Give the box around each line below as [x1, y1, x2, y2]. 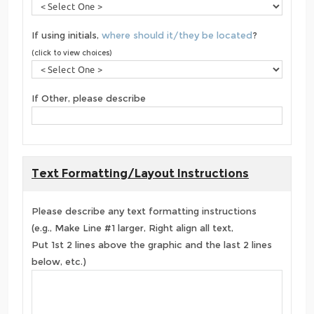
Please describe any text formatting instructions [32, 205, 257, 217]
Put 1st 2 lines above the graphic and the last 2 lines [32, 239, 272, 251]
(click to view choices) [32, 48, 111, 58]
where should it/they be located [102, 29, 252, 41]
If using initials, [32, 29, 102, 41]
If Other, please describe [32, 93, 146, 104]
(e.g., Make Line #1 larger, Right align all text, [32, 222, 233, 234]
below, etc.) [32, 256, 86, 268]
